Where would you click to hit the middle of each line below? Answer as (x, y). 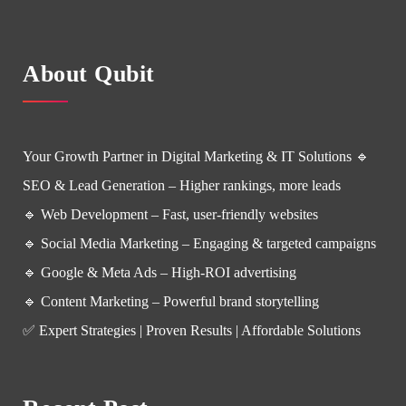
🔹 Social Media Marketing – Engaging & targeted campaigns (199, 243)
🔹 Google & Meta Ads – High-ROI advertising (159, 272)
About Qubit (89, 74)
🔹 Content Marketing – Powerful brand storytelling (171, 301)
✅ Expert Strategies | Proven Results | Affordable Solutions (192, 330)
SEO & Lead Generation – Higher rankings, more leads (182, 185)
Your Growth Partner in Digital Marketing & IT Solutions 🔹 (196, 156)
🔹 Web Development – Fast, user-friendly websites (170, 214)
